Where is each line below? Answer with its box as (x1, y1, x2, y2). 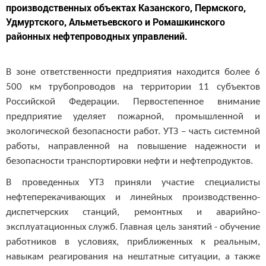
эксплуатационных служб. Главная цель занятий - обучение (6, 221, 260, 232)
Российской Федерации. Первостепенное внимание (6, 97, 260, 107)
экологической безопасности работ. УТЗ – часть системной (6, 126, 260, 137)
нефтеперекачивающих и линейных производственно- (6, 192, 260, 202)
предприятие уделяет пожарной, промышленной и (6, 112, 260, 122)
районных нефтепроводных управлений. (6, 30, 188, 42)
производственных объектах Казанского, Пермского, (6, 1, 246, 14)
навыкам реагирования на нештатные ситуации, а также (6, 251, 260, 262)
